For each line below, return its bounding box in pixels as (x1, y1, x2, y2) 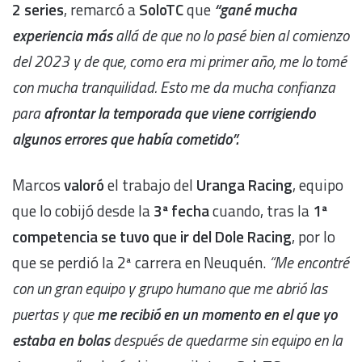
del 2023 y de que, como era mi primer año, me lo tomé (12, 48, 347, 73)
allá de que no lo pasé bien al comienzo (116, 23, 349, 47)
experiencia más (12, 23, 116, 47)
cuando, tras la (213, 198, 313, 222)
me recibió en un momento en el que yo (97, 301, 337, 326)
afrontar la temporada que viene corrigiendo (44, 100, 315, 124)
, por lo (292, 224, 335, 248)
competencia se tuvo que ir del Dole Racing (12, 224, 292, 248)
